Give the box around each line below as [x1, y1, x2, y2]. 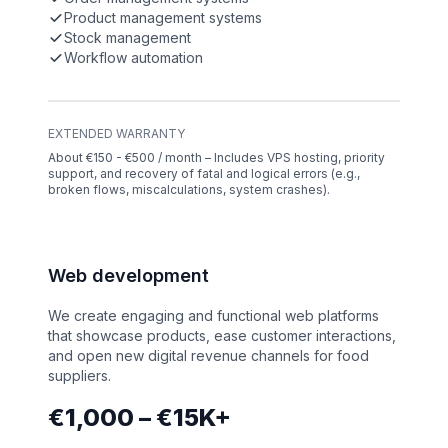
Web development [48, 265, 209, 287]
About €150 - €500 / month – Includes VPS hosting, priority [48, 150, 385, 166]
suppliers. [48, 367, 111, 385]
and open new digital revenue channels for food [48, 347, 369, 365]
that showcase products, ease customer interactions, [48, 327, 396, 345]
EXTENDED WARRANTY [48, 126, 185, 142]
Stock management [64, 29, 191, 47]
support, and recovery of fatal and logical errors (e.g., [48, 166, 360, 182]
